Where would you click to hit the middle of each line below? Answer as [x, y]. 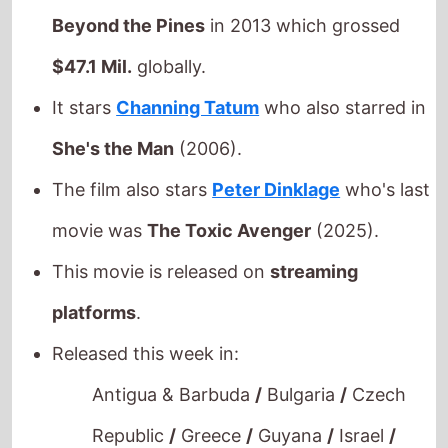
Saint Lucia [209, 425]
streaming [314, 220]
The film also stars [132, 138]
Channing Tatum [188, 56]
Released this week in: [146, 302]
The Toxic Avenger [229, 179]
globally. [169, 15]
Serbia [299, 425]
